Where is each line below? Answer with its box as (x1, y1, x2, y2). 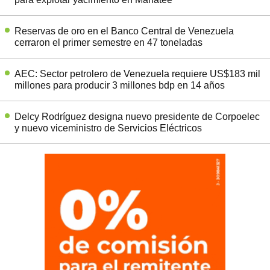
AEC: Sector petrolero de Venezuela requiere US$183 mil (14, 68, 260, 79)
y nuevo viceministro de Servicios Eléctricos (14, 122, 202, 133)
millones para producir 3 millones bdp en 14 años (14, 80, 225, 90)
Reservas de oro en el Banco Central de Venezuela (14, 25, 234, 36)
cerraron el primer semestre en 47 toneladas (14, 37, 202, 48)
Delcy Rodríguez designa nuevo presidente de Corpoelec (14, 111, 260, 122)
